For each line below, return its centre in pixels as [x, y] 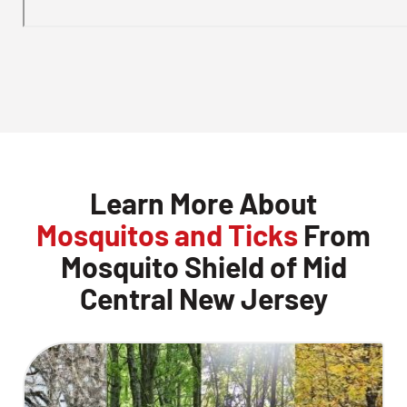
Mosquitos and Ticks [167, 234]
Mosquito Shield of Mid [203, 266]
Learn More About [203, 203]
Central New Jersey [203, 298]
